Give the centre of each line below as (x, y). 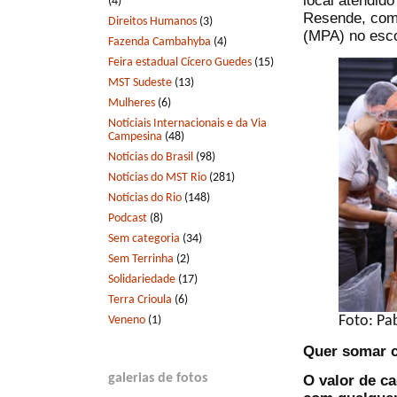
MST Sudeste (140, 82)
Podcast (128, 218)
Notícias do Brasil (151, 157)
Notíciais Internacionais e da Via (187, 123)
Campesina (135, 136)
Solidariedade (142, 279)
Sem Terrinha (141, 259)
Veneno (127, 320)
